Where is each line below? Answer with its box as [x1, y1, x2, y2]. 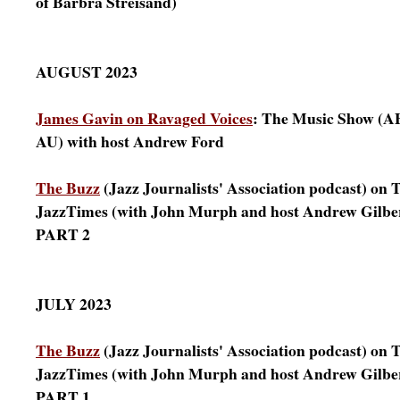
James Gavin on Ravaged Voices [36, 106, 253, 129]
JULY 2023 [36, 292, 112, 315]
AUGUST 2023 [36, 60, 137, 83]
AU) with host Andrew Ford [36, 129, 224, 153]
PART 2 [36, 222, 90, 246]
